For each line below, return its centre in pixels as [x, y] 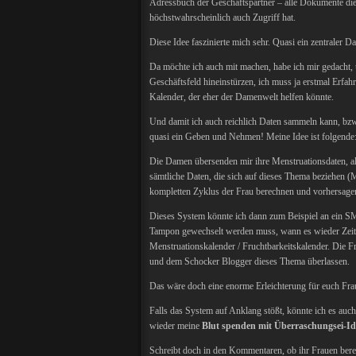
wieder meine [176, 326]
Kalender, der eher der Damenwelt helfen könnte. [242, 97]
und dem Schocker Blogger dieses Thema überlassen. [250, 261]
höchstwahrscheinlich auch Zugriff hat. [222, 17]
